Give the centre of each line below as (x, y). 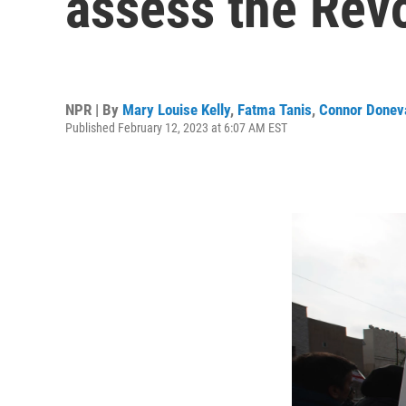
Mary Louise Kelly (176, 109)
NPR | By (94, 109)
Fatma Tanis (275, 109)
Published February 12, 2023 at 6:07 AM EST (176, 127)
